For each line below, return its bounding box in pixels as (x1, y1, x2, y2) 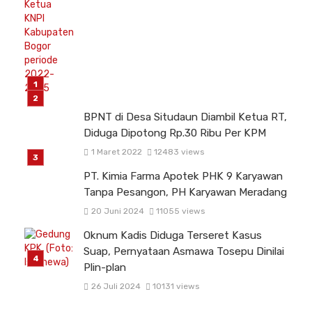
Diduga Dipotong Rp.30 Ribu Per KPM (84, 126, 266, 139)
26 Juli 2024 (91, 281, 141, 292)
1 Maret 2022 (91, 147, 142, 157)
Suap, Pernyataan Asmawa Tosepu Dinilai (84, 245, 284, 258)
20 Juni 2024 (91, 206, 144, 217)
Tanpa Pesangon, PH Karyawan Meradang (84, 186, 287, 198)
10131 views (153, 281, 200, 292)
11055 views (156, 206, 205, 217)
